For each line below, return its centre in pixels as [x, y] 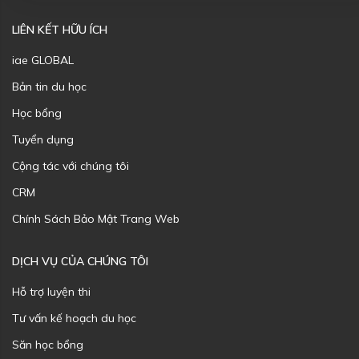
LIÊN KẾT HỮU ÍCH [60, 30]
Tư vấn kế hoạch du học [74, 319]
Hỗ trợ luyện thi [51, 292]
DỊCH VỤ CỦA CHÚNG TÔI [80, 262]
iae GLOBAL [43, 61]
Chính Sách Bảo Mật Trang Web [96, 219]
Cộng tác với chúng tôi [71, 166]
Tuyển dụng [43, 140]
